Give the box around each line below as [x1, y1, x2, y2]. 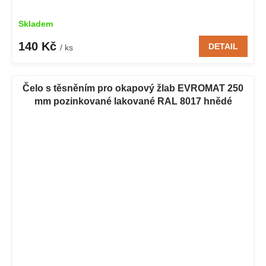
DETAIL [208, 42, 238, 52]
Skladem [18, 19, 53, 29]
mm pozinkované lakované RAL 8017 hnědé [34, 96, 232, 107]
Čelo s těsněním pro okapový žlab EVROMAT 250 [23, 83, 243, 94]
